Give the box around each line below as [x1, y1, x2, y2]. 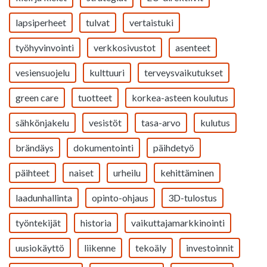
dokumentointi [73, 142, 133, 153]
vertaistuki [129, 17, 173, 28]
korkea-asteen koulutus [132, 92, 228, 103]
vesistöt [89, 117, 122, 128]
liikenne [84, 242, 116, 253]
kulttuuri [89, 67, 125, 78]
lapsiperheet [15, 17, 66, 28]
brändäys [15, 142, 54, 153]
